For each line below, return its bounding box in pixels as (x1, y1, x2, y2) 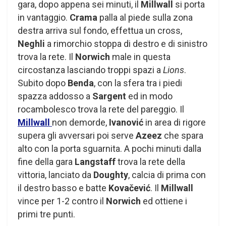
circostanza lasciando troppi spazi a (18, 64, 163, 75)
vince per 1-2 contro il (18, 195, 106, 206)
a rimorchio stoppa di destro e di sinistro (47, 38, 207, 49)
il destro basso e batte (18, 182, 108, 193)
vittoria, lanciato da (18, 169, 93, 180)
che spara (164, 130, 203, 141)
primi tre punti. (18, 208, 75, 219)
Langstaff (75, 156, 118, 167)
